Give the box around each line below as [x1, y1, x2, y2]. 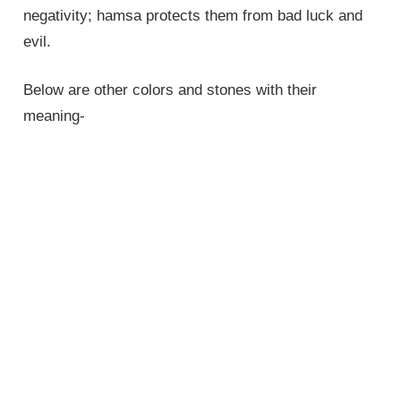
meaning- [23, 107, 86, 125]
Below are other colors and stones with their [23, 81, 318, 99]
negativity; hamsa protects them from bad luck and [23, 6, 363, 24]
